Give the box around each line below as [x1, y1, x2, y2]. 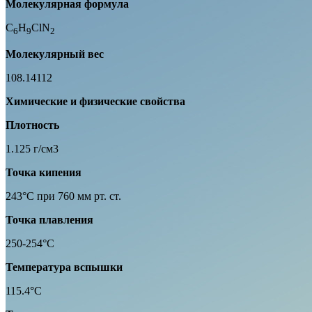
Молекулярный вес [6, 48, 104, 61]
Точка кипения [6, 166, 81, 179]
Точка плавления [6, 214, 93, 226]
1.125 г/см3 [6, 143, 58, 155]
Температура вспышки [6, 261, 123, 274]
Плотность [6, 119, 59, 132]
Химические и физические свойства [6, 95, 185, 108]
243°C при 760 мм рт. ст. [6, 190, 121, 203]
